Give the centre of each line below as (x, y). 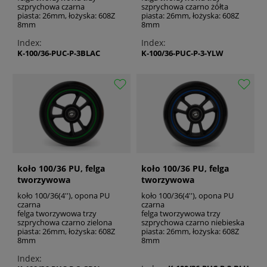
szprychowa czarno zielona (65, 222)
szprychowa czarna (51, 7)
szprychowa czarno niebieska (193, 222)
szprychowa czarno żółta (185, 7)
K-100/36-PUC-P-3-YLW (182, 53)
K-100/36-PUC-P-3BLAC (59, 53)
